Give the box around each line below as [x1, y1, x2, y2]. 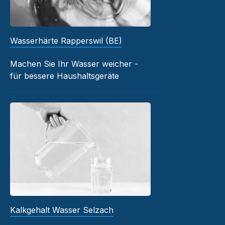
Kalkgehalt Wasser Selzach [10, 205, 114, 215]
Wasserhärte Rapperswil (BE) [10, 35, 122, 46]
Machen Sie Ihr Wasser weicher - [10, 58, 138, 69]
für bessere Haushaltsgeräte [10, 70, 119, 81]
